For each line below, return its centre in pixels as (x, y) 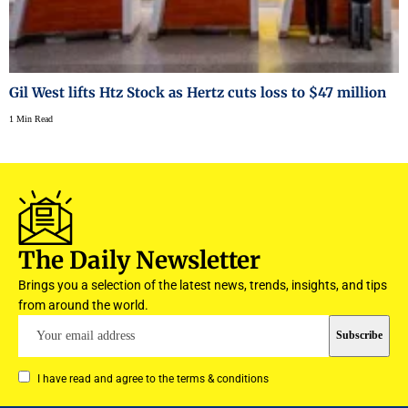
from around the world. (83, 305)
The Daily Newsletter (139, 260)
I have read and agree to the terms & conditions (153, 378)
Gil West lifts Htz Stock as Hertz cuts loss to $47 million (198, 92)
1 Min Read (31, 118)
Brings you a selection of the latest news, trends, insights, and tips (203, 285)
